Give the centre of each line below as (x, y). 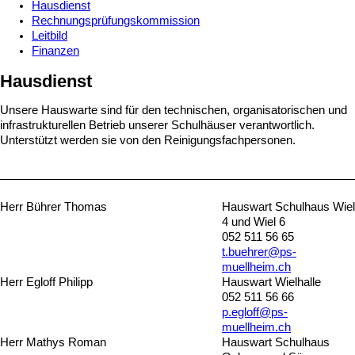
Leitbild (50, 36)
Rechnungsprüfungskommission (116, 21)
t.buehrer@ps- (259, 252)
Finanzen (55, 51)
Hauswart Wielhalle (271, 282)
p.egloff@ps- (255, 313)
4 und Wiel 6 (254, 222)
